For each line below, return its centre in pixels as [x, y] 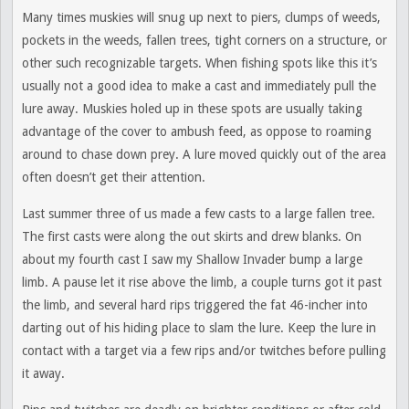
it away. [43, 373]
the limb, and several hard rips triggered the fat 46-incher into [195, 305]
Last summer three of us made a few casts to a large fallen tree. [199, 214]
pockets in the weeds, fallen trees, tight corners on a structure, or [204, 40]
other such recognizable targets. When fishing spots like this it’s [199, 63]
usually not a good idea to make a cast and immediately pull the [199, 86]
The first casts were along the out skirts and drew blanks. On [192, 236]
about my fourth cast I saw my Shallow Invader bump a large [192, 259]
